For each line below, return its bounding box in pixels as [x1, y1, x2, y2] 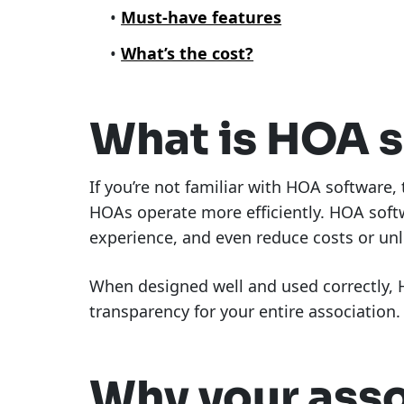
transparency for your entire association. [89, 300, 401, 323]
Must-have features [121, 6, 282, 29]
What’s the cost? [121, 42, 254, 65]
